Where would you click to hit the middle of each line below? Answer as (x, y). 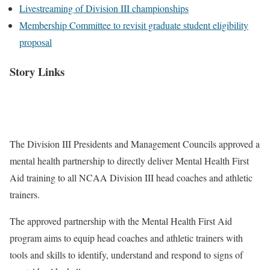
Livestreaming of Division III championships (104, 8)
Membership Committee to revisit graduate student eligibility (134, 25)
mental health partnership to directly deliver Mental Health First (129, 161)
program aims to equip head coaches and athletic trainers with (126, 238)
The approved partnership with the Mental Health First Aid (121, 221)
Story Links (37, 71)
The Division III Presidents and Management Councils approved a (135, 144)
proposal (36, 42)
